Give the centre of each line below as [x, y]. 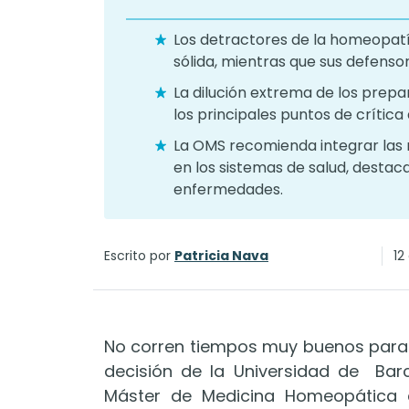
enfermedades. [228, 189]
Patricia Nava [221, 256]
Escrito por [139, 256]
